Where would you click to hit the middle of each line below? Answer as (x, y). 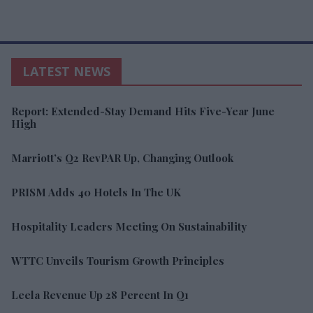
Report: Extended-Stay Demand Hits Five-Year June (143, 111)
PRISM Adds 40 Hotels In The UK (96, 192)
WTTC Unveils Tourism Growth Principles (118, 260)
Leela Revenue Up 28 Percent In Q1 (100, 294)
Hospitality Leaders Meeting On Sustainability (129, 226)
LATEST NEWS (66, 71)
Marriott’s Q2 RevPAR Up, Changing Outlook (122, 158)
